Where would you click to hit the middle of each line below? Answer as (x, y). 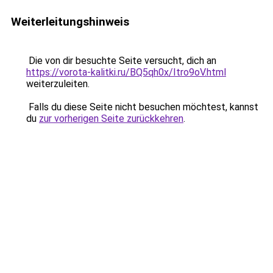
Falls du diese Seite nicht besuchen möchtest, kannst (142, 107)
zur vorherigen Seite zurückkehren (111, 119)
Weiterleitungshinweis (70, 22)
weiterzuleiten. (58, 84)
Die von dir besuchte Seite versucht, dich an (121, 61)
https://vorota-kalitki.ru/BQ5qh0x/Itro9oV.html (126, 72)
